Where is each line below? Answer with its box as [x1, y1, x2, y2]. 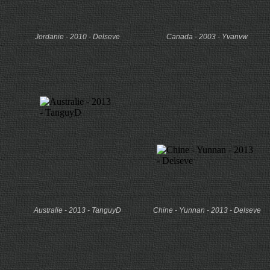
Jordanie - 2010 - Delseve [35, 33, 120, 41]
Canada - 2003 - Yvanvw [166, 33, 248, 41]
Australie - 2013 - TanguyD [34, 206, 121, 215]
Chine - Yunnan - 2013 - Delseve [153, 206, 261, 215]
